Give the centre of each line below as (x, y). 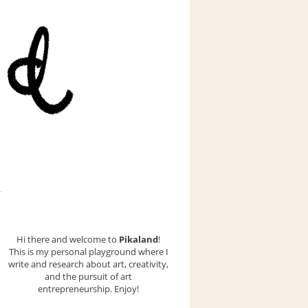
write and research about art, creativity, (88, 264)
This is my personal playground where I (88, 252)
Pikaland (139, 239)
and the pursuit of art (88, 276)
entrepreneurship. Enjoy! (88, 289)
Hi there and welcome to (68, 239)
